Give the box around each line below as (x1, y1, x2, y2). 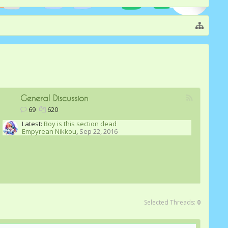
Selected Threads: (144, 198, 197, 207)
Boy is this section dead (44, 119, 117, 128)
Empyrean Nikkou (22, 127, 77, 136)
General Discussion (20, 93, 89, 103)
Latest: (22, 119, 43, 128)
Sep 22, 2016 (79, 127, 118, 136)
